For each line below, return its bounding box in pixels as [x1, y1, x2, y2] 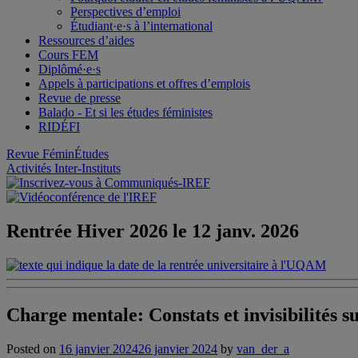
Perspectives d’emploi [70, 5, 181, 18]
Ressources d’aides [38, 34, 134, 47]
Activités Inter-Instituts [6, 161, 121, 175]
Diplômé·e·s [38, 62, 101, 76]
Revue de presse [38, 91, 121, 105]
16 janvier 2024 [59, 341, 138, 356]
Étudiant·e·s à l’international [70, 19, 213, 33]
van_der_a [237, 341, 289, 356]
